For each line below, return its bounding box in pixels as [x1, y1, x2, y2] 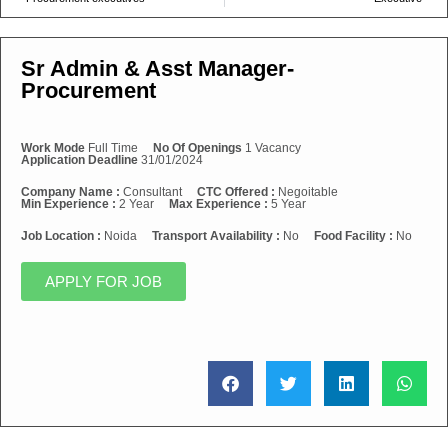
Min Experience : [21, 197, 119, 211]
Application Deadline [21, 153, 138, 167]
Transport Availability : [152, 229, 283, 243]
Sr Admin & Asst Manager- [21, 56, 294, 81]
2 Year [119, 197, 154, 211]
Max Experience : [169, 197, 271, 211]
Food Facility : [314, 229, 396, 243]
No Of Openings [153, 141, 242, 155]
